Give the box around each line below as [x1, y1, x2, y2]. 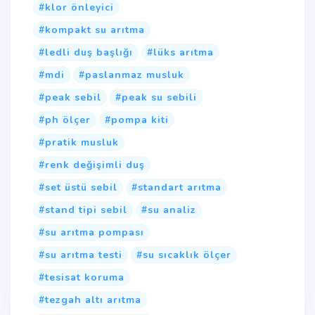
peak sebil [45, 90, 101, 104]
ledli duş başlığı [45, 45, 133, 59]
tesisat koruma [45, 270, 124, 284]
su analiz [148, 202, 196, 217]
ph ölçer [45, 112, 91, 127]
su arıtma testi [45, 247, 122, 262]
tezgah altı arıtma [45, 292, 141, 307]
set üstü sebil [45, 180, 117, 194]
